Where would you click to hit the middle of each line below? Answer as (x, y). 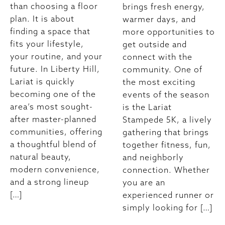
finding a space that (50, 31)
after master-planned (53, 119)
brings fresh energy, (164, 7)
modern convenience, (55, 169)
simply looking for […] (167, 207)
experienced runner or (168, 195)
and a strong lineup (49, 182)
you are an (144, 182)
